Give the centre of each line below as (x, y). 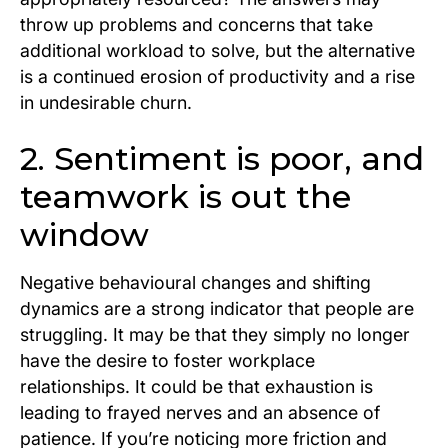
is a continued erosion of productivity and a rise (217, 77)
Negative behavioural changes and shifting (195, 283)
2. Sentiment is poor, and (222, 159)
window (84, 235)
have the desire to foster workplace (167, 361)
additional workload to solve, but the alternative (217, 51)
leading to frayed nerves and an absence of (200, 413)
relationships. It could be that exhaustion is (196, 387)
